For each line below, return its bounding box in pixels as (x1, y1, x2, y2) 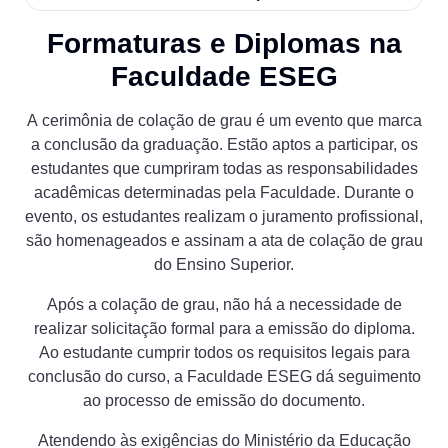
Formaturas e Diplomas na (46, 28, 402, 60)
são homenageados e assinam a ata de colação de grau (25, 232, 423, 250)
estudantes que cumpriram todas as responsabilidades (30, 160, 418, 178)
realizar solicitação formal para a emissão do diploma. (33, 320, 415, 338)
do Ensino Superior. (154, 256, 294, 274)
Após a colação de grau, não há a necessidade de (46, 296, 402, 314)
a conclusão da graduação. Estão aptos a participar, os (30, 136, 418, 154)
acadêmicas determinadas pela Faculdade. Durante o (34, 184, 414, 202)
